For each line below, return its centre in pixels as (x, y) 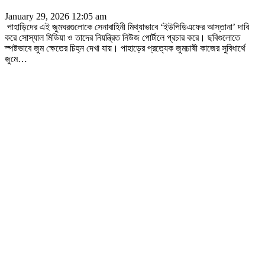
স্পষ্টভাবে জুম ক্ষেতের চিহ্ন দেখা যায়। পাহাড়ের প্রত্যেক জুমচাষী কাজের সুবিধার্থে (125, 48)
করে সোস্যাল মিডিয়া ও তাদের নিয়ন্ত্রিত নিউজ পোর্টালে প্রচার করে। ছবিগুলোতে (122, 37)
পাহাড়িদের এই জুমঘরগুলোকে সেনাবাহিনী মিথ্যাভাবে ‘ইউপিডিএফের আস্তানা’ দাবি (127, 27)
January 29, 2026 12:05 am (56, 16)
